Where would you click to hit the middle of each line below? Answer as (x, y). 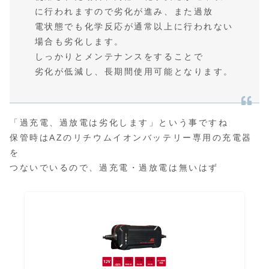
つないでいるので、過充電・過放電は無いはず (114, 167)
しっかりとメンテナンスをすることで (114, 57)
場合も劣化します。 (74, 42)
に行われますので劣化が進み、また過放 (119, 12)
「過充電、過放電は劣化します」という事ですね (119, 122)
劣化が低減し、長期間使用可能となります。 (129, 72)
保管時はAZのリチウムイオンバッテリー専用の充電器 (131, 137)
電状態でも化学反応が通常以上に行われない (129, 27)
